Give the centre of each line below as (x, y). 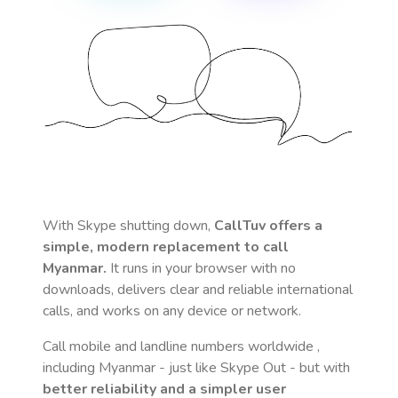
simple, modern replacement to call (166, 247)
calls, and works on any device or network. (172, 311)
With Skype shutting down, (128, 226)
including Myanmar (99, 368)
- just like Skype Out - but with (253, 368)
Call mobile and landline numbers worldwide (180, 346)
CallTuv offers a (268, 226)
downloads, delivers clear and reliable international (198, 290)
